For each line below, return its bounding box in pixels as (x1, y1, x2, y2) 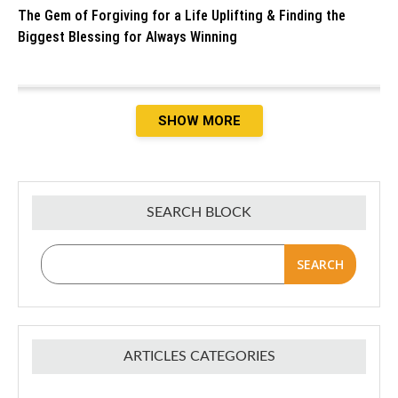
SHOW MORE (157, 112, 241, 129)
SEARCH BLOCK (147, 204, 251, 219)
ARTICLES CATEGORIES (123, 348, 275, 363)
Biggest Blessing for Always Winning (18, 28, 237, 45)
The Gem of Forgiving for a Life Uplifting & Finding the (18, 6, 346, 24)
